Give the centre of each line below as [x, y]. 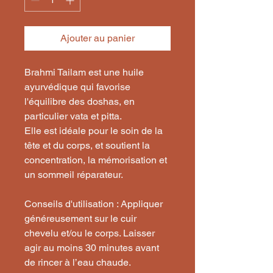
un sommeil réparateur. [74, 175]
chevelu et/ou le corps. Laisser [90, 233]
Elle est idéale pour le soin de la [94, 131]
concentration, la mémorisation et [96, 160]
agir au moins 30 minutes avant [92, 248]
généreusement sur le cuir [80, 218]
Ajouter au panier [97, 38]
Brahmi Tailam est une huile [84, 72]
